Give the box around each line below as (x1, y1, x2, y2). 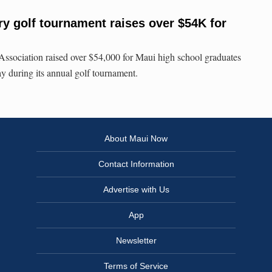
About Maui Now (104, 134, 168, 144)
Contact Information (98, 159, 174, 169)
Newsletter (115, 236, 157, 246)
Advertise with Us (103, 185, 169, 195)
